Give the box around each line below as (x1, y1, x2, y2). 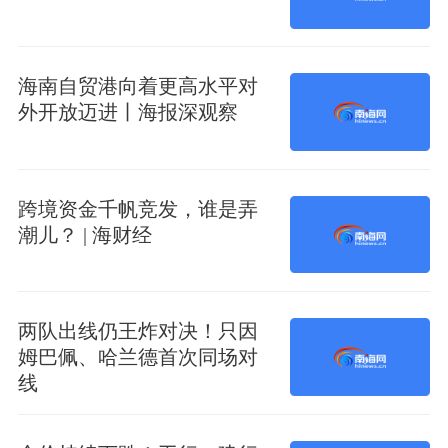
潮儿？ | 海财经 (17, 223, 152, 246)
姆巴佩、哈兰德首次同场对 (17, 346, 258, 369)
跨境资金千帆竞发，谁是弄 (17, 197, 258, 220)
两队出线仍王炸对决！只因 (17, 320, 258, 343)
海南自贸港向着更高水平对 (17, 75, 258, 98)
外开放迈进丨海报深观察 (17, 101, 238, 124)
